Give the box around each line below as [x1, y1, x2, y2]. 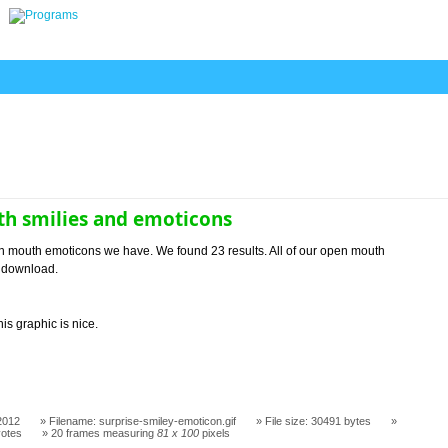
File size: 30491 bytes [265, 415, 372, 428]
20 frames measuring [51, 427, 158, 440]
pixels [199, 427, 231, 440]
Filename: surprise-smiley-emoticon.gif [49, 415, 237, 428]
